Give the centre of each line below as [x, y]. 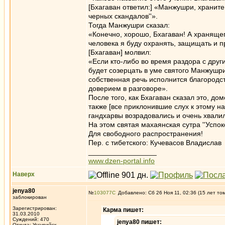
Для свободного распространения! [146, 134]
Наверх [24, 174]
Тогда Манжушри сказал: [129, 25]
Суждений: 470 [31, 219]
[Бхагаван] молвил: [120, 52]
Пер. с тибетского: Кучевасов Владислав [155, 143]
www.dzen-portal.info [122, 161]
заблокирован [30, 197]
